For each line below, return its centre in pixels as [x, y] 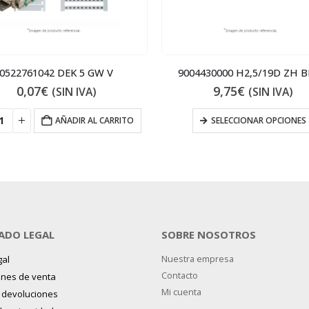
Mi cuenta [181, 292]
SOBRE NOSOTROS [209, 234]
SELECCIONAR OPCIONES [258, 120]
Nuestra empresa [198, 259]
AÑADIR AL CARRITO [94, 120]
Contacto [180, 275]
